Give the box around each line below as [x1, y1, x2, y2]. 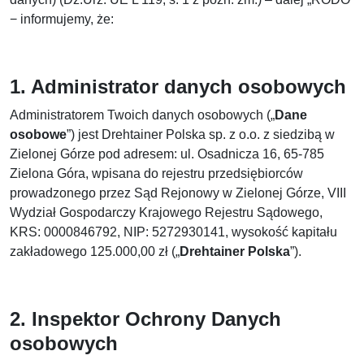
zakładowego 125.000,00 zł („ [10, 245, 180, 258]
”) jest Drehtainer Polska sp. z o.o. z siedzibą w [67, 128, 335, 141]
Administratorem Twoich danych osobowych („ [10, 108, 275, 122]
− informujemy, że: [10, 12, 114, 26]
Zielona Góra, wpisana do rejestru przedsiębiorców [10, 167, 303, 180]
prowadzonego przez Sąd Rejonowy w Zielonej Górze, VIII [10, 186, 346, 200]
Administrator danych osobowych [31, 76, 346, 97]
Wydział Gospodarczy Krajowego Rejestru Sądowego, [10, 206, 323, 219]
